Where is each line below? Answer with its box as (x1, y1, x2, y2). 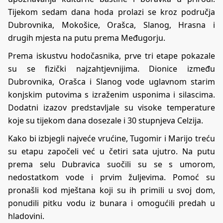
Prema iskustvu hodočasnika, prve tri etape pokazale (8, 50, 215, 62)
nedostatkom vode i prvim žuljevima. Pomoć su (8, 172, 215, 183)
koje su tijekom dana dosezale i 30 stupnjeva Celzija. (8, 115, 203, 126)
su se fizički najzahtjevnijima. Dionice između (8, 63, 215, 75)
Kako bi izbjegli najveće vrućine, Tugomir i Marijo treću (8, 133, 215, 144)
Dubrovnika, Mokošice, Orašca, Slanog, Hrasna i (8, 19, 215, 31)
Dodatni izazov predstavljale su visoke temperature (8, 102, 215, 113)
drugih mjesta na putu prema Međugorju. (8, 32, 165, 44)
